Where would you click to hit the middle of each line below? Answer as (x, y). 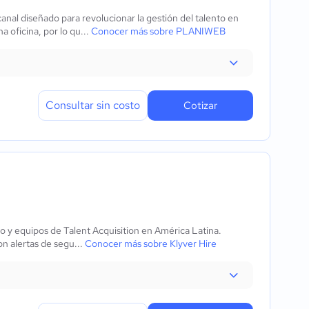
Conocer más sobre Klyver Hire (151, 243)
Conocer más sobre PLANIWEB (158, 31)
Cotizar (200, 106)
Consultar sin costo (93, 105)
